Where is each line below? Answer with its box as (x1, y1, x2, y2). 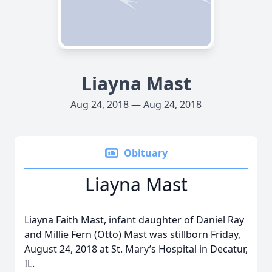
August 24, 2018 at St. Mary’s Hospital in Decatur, (24, 242, 248, 256)
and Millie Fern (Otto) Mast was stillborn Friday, (24, 228, 240, 241)
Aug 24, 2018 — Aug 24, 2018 (70, 98, 202, 111)
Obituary (124, 146, 168, 160)
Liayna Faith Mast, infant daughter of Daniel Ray (24, 213, 244, 226)
